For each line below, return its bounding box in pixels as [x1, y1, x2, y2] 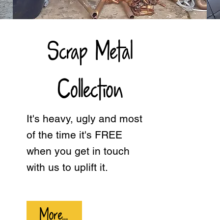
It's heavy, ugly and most [26, 112, 142, 125]
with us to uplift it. [26, 161, 108, 173]
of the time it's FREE [26, 129, 122, 141]
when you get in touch [26, 145, 130, 157]
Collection [57, 77, 123, 104]
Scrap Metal [48, 39, 134, 66]
